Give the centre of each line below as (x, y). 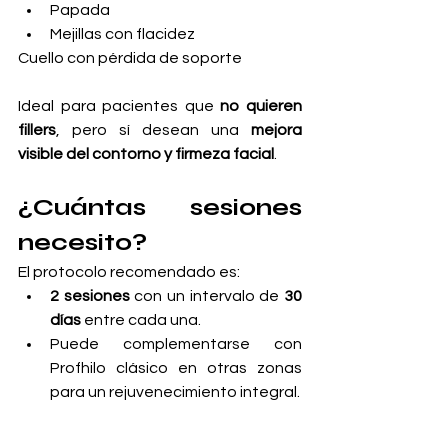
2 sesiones (90, 296)
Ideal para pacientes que (119, 106)
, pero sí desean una (153, 130)
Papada (80, 10)
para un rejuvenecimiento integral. (175, 392)
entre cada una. (141, 320)
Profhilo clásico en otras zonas (176, 368)
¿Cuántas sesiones (160, 208)
